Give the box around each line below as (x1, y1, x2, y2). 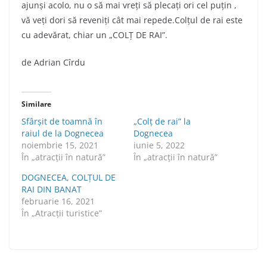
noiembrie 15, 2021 (21, 139, 98, 151)
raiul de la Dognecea (21, 127, 104, 139)
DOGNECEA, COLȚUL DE (21, 171, 116, 183)
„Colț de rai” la (133, 115, 193, 127)
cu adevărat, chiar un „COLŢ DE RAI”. (21, 29, 167, 41)
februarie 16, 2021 (21, 195, 95, 207)
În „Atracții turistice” (21, 207, 102, 219)
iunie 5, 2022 (133, 139, 185, 151)
